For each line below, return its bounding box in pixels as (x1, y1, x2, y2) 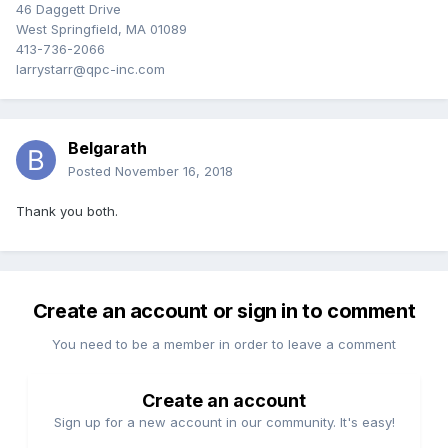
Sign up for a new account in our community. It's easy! (53, 414, 395, 431)
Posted (68, 163, 115, 180)
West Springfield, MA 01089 (16, 21, 187, 38)
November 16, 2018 (115, 163, 233, 180)
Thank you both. (16, 203, 118, 220)
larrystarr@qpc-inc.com (16, 61, 165, 78)
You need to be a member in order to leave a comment (52, 336, 396, 353)
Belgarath (68, 138, 147, 159)
